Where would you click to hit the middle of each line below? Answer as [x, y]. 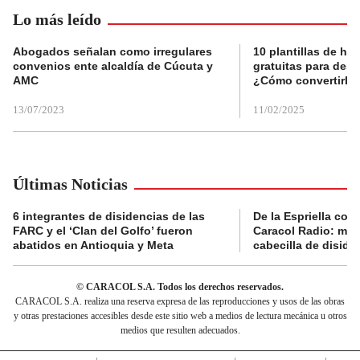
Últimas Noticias [70, 184]
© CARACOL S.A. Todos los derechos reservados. [180, 286]
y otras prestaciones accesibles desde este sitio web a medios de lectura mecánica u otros [180, 315]
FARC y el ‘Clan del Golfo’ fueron [103, 230]
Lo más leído [57, 19]
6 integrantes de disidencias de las [109, 216]
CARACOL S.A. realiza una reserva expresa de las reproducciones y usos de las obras [180, 301]
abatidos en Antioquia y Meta [93, 245]
